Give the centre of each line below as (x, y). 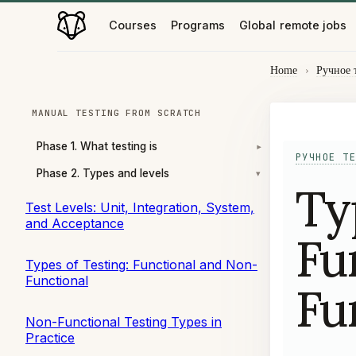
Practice (50, 337)
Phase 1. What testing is (97, 147)
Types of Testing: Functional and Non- (141, 264)
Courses (133, 25)
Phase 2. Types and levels (103, 174)
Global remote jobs (293, 25)
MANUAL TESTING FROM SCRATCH (117, 113)
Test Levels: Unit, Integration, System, (140, 207)
